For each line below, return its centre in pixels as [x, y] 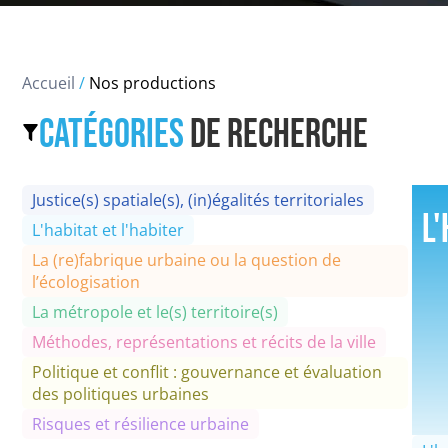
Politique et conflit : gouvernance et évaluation [207, 372]
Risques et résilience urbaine [140, 424]
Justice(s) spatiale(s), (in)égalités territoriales [198, 200]
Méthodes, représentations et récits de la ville [204, 342]
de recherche [276, 135]
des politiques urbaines [120, 394]
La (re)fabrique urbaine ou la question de [186, 260]
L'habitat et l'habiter [108, 230]
